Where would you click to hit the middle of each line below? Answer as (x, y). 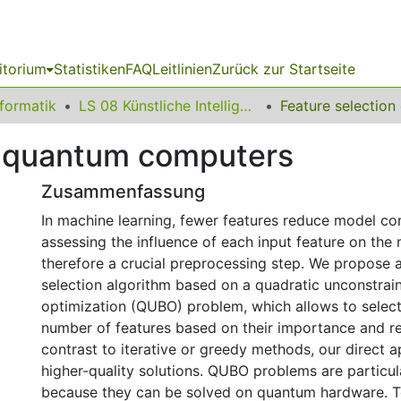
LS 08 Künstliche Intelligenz (246, 106)
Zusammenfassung (123, 192)
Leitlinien (182, 69)
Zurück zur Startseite (284, 69)
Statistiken (90, 69)
